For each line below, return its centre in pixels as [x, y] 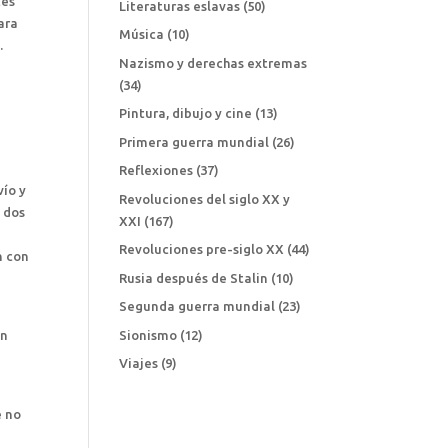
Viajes [139, 363]
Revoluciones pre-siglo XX [202, 249]
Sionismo [148, 334]
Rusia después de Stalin [194, 277]
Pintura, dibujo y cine [186, 113]
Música [142, 34]
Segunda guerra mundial [197, 306]
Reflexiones [156, 170]
